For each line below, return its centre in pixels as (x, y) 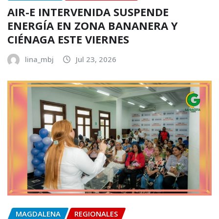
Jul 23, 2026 (96, 59)
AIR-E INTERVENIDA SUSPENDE (88, 12)
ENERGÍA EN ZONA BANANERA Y (93, 26)
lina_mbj (39, 59)
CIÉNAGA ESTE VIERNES (68, 39)
